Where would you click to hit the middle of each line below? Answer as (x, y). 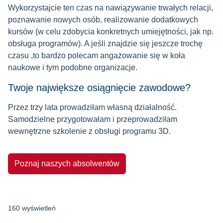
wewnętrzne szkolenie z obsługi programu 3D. (89, 131)
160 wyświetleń (32, 208)
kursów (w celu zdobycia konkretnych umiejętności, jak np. (111, 32)
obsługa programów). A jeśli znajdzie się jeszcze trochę (105, 44)
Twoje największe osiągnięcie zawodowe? (99, 88)
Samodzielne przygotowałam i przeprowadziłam (93, 119)
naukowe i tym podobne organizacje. (73, 68)
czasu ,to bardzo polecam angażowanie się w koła (97, 56)
